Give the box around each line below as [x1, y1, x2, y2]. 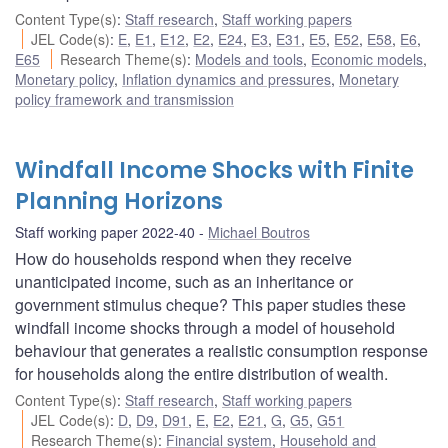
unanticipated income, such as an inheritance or [15, 270, 353, 294]
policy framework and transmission [15, 89, 234, 110]
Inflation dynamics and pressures [122, 69, 331, 90]
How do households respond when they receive [15, 247, 352, 271]
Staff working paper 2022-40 [15, 222, 195, 243]
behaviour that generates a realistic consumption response [15, 339, 428, 363]
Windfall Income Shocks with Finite [15, 155, 414, 187]
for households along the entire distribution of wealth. [15, 362, 388, 386]
